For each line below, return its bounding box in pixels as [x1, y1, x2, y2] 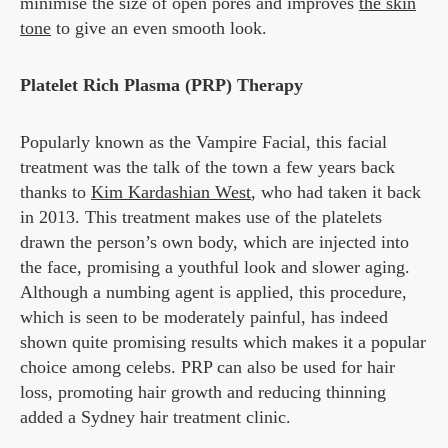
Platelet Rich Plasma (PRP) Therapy [20, 75, 303, 96]
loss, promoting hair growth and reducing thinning [20, 382, 386, 403]
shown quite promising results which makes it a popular [20, 332, 426, 353]
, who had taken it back [251, 182, 421, 203]
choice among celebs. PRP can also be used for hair [20, 357, 395, 378]
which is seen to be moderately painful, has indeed [20, 307, 388, 328]
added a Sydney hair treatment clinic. [20, 407, 291, 428]
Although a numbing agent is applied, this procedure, [20, 282, 407, 303]
